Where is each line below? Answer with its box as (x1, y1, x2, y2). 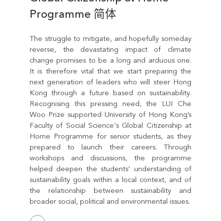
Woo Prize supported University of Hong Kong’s (30, 111, 191, 119)
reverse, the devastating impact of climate (30, 46, 191, 54)
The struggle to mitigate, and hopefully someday (30, 36, 191, 43)
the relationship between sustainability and (30, 187, 191, 195)
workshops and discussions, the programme (30, 155, 191, 163)
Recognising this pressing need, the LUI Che (30, 101, 191, 109)
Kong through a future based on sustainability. (30, 90, 191, 98)
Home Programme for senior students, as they (30, 133, 191, 141)
